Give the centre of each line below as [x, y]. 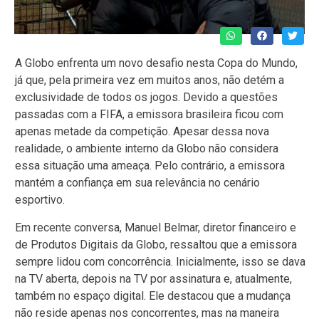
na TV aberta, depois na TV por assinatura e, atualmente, [153, 278]
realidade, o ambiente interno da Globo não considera [147, 149]
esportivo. [40, 200]
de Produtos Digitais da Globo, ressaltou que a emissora [156, 244]
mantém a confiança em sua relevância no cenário [137, 183]
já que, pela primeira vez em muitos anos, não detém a [150, 80]
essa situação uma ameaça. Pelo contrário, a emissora [150, 166]
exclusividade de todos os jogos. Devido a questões [146, 98]
